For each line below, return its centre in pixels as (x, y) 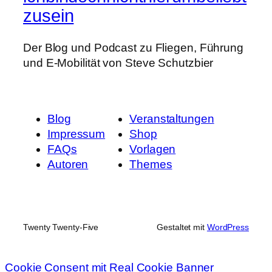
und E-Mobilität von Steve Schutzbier (118, 63)
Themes (151, 164)
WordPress (228, 227)
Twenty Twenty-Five (61, 227)
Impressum (76, 134)
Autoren (68, 164)
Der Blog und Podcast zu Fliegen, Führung (133, 47)
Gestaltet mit (182, 227)
